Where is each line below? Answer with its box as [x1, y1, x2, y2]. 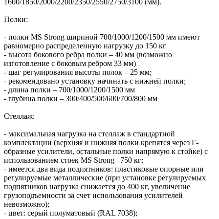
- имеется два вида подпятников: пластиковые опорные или [4, 165, 204, 174]
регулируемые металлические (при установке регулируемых [4, 174, 206, 182]
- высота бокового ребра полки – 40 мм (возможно [4, 50, 172, 59]
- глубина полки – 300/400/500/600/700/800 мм [4, 94, 157, 103]
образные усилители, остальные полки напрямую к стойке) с [4, 147, 208, 156]
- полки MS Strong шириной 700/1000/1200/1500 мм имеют [4, 33, 200, 42]
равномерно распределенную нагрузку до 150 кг [4, 42, 166, 50]
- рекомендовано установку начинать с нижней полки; [4, 77, 186, 86]
